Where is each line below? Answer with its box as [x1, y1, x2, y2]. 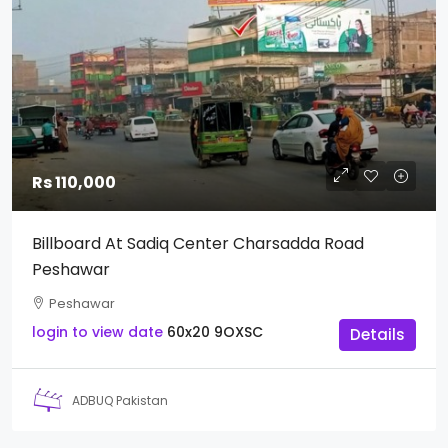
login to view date [32, 322, 163, 343]
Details [350, 324, 405, 346]
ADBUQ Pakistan [72, 391, 168, 409]
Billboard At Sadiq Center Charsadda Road [32, 232, 364, 256]
